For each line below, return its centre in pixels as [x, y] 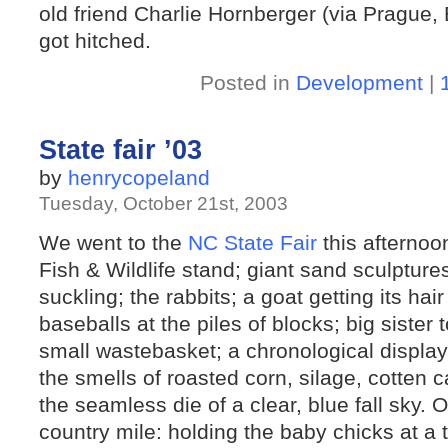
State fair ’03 [120, 150]
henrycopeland [139, 177]
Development [359, 82]
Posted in [247, 82]
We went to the [113, 242]
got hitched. [95, 40]
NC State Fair [252, 242]
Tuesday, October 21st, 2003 [163, 203]
